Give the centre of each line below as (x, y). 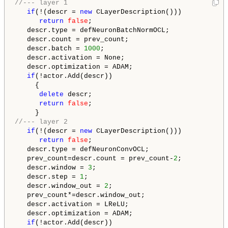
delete (51, 95)
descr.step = (47, 177)
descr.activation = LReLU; (72, 205)
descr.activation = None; (70, 58)
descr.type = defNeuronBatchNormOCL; (92, 31)
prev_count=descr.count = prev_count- (94, 159)
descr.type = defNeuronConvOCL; (82, 150)
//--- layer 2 (41, 122)
